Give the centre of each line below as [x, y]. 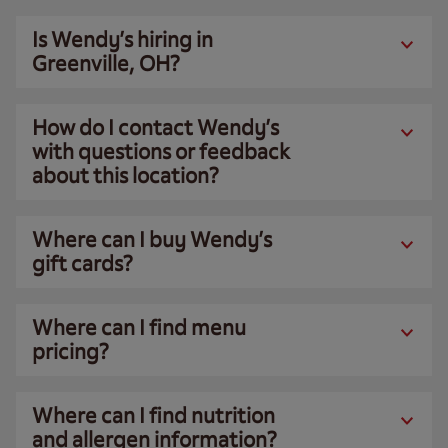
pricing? [70, 351]
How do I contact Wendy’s [155, 127]
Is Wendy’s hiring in [122, 39]
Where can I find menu [139, 327]
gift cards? [82, 263]
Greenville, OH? [106, 63]
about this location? [125, 175]
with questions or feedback [161, 151]
